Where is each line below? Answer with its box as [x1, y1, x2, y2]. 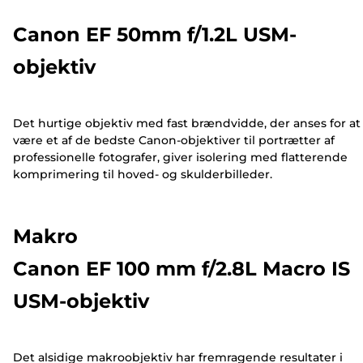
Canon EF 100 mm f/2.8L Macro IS [13, 256, 350, 280]
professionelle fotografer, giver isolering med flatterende [13, 150, 348, 165]
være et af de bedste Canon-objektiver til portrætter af [13, 133, 335, 148]
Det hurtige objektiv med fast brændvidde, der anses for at [13, 116, 361, 131]
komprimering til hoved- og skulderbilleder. [13, 167, 272, 182]
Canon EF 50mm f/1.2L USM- [13, 22, 297, 46]
